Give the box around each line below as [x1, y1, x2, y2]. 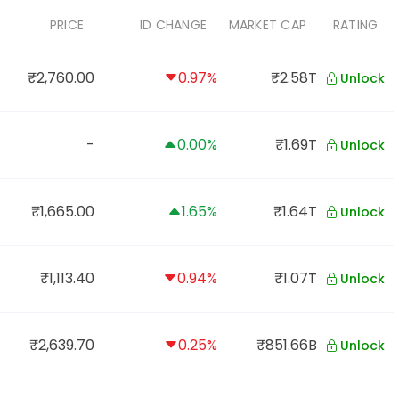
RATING [332, 16, 379, 34]
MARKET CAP [228, 16, 306, 34]
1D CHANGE [138, 16, 207, 34]
